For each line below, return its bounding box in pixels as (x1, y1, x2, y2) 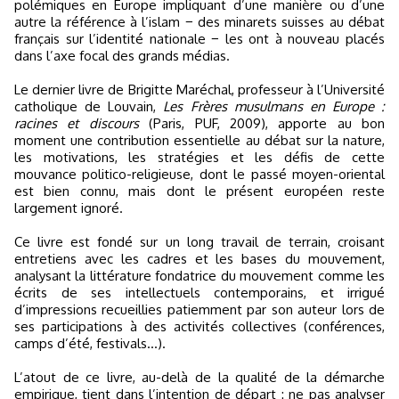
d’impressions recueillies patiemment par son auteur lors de (14, 301, 385, 318)
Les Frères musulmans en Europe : (163, 98, 385, 115)
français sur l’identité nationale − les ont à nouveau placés (14, 30, 385, 47)
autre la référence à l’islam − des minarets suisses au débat (14, 13, 385, 30)
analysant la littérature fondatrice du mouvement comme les (14, 267, 385, 284)
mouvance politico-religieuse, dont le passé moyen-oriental (14, 166, 385, 183)
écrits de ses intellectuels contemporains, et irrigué (14, 284, 385, 301)
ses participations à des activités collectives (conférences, (14, 318, 385, 335)
